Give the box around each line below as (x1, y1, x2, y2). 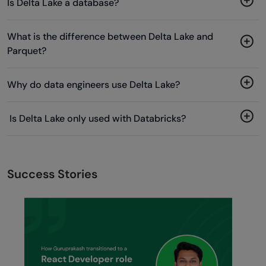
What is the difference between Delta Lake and (7, 30, 213, 43)
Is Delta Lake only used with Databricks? (7, 112, 186, 125)
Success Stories (7, 166, 97, 182)
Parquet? (7, 44, 46, 57)
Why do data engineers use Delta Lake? (7, 78, 180, 91)
